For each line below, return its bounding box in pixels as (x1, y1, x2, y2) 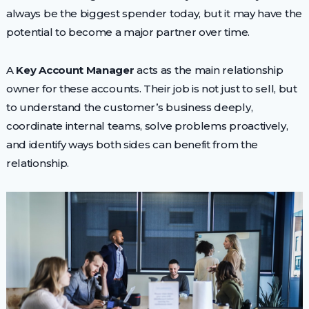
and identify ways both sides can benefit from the (6, 138, 259, 151)
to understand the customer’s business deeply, (6, 101, 253, 114)
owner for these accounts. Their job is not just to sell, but (6, 82, 297, 95)
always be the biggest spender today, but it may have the (6, 7, 302, 20)
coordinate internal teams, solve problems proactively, (6, 119, 288, 132)
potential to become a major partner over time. (6, 26, 250, 39)
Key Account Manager (16, 63, 134, 77)
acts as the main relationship (134, 63, 283, 77)
